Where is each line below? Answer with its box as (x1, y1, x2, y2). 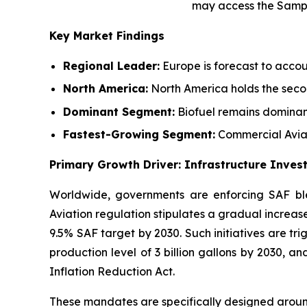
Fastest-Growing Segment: (63, 127, 215, 141)
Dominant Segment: (63, 104, 175, 119)
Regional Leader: (63, 59, 160, 73)
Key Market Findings (49, 29, 164, 42)
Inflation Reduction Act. (49, 264, 175, 278)
